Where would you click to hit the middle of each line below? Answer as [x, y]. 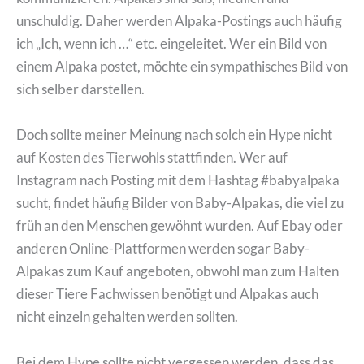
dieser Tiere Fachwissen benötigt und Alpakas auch [167, 293]
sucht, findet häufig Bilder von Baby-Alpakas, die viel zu [180, 202]
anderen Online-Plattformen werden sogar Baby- [163, 248]
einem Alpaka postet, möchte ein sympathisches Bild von [182, 67]
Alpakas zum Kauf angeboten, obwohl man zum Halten [178, 271]
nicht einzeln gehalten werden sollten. [127, 316]
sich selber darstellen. [80, 89]
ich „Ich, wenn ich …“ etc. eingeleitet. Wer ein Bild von [171, 44]
